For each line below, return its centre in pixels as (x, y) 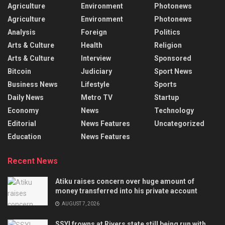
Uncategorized (179, 124)
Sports (165, 85)
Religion (168, 45)
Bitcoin (19, 72)
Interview (96, 59)
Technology (174, 111)
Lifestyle (95, 85)
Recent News (33, 161)
